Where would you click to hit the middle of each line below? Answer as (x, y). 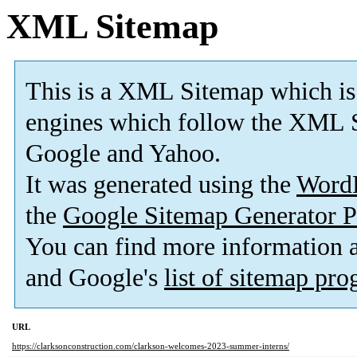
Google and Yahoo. (123, 154)
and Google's (95, 278)
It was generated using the (161, 185)
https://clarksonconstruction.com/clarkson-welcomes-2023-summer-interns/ (151, 346)
